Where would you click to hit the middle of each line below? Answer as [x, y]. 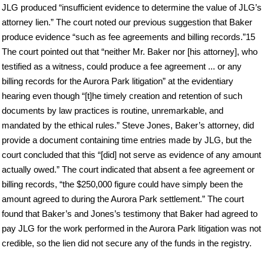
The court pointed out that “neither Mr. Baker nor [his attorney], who [130, 52]
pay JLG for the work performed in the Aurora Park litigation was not [131, 229]
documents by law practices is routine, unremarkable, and [113, 111]
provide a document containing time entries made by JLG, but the [127, 140]
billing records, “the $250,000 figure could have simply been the [122, 184]
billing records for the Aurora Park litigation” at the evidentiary [118, 81]
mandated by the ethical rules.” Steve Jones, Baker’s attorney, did [128, 126]
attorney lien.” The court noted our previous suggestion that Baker [127, 22]
